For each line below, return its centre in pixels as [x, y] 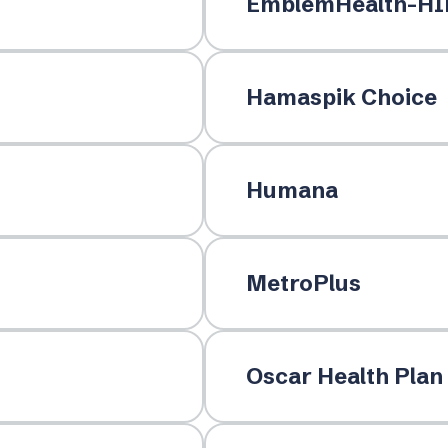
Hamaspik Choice [341, 97]
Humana [291, 190]
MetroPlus [303, 283]
